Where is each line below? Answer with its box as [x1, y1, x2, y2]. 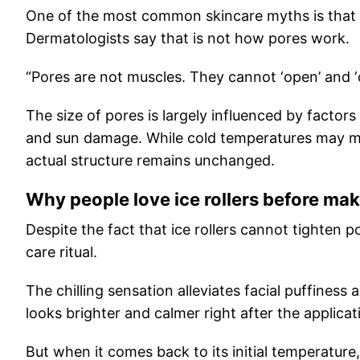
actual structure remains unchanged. [26, 152, 275, 169]
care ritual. [26, 243, 97, 260]
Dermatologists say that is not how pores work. [26, 30, 350, 47]
